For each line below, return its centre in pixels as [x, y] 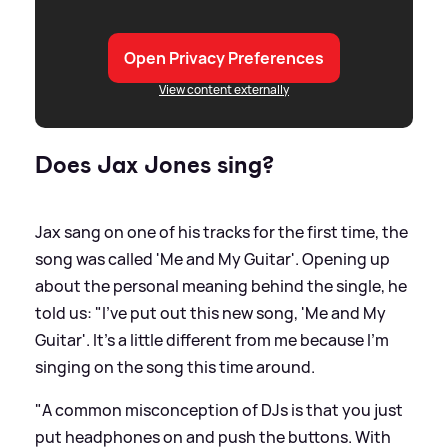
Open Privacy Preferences [224, 57]
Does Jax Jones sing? [154, 164]
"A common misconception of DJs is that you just [219, 409]
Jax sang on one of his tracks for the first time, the [221, 231]
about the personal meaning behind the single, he [221, 285]
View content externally [224, 89]
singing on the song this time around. [175, 366]
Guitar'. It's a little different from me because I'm [212, 339]
